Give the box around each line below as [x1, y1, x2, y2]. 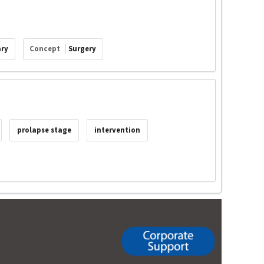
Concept [29, 44, 62, 54]
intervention [94, 125, 141, 136]
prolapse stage [17, 125, 72, 136]
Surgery [68, 44, 97, 54]
